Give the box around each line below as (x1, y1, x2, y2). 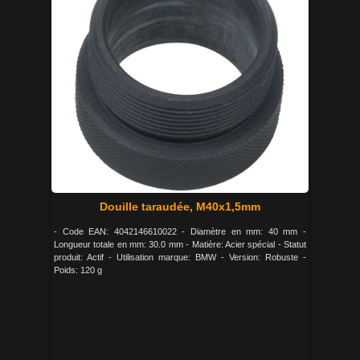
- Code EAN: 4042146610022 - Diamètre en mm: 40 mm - (54, 227, 306, 236)
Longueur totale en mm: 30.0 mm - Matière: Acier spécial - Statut (54, 239, 306, 249)
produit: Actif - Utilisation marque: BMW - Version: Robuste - (54, 252, 306, 262)
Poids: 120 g (54, 265, 102, 275)
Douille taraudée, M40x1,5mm (100, 200, 260, 213)
